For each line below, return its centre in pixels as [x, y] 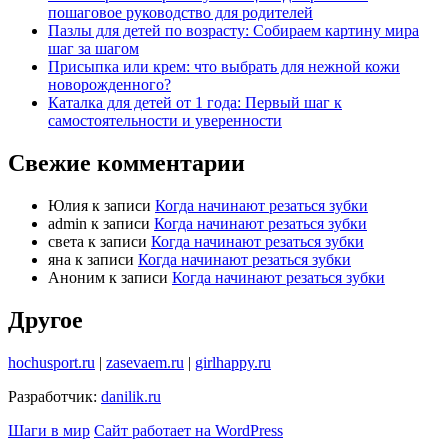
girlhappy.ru [233, 362]
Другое [45, 319]
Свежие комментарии [126, 163]
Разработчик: [54, 396]
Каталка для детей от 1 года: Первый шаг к [195, 103]
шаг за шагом [93, 49]
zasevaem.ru [145, 362]
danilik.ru [131, 396]
